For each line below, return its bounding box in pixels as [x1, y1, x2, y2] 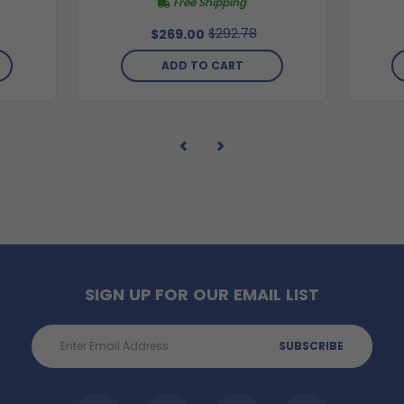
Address [32, 340, 87, 359]
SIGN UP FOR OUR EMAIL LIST [84, 282, 320, 306]
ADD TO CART [161, 57, 243, 73]
